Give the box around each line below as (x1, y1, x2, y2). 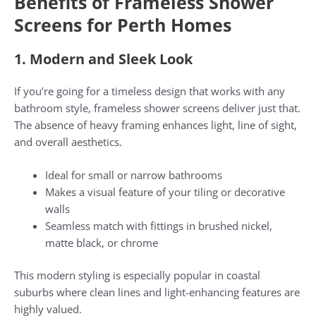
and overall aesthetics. (14, 134, 122, 149)
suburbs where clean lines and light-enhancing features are (14, 284, 300, 299)
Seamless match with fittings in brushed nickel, (44, 218, 272, 233)
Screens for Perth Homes (14, 12, 231, 37)
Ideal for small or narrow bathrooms (44, 167, 222, 182)
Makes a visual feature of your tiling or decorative (44, 184, 285, 199)
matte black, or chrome (44, 235, 158, 250)
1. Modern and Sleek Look (14, 49, 193, 68)
